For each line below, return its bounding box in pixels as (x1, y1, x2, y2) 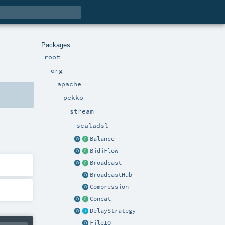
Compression (90, 183, 129, 190)
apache (57, 79, 81, 88)
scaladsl (76, 121, 108, 129)
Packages (41, 41, 70, 49)
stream (70, 107, 94, 116)
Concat (90, 195, 111, 202)
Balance (90, 135, 115, 142)
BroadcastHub (90, 171, 132, 178)
